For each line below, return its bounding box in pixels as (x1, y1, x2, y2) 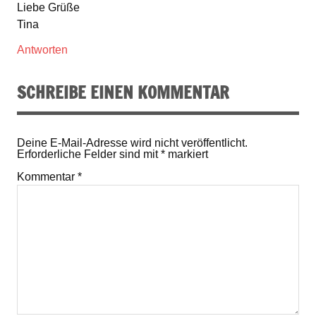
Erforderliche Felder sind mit (17, 147, 161, 160)
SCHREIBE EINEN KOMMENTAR (17, 80, 229, 104)
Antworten (17, 44, 68, 56)
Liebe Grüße (17, 1, 80, 14)
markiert (165, 147, 208, 160)
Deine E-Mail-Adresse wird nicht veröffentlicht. (17, 136, 248, 149)
